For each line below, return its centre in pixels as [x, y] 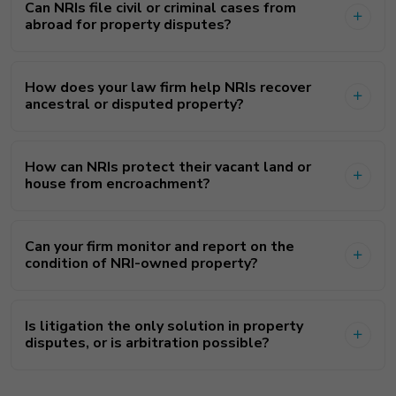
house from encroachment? [118, 183]
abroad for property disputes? [128, 24]
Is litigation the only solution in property [164, 326]
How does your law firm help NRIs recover [168, 87]
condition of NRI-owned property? [141, 263]
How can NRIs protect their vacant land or [168, 167]
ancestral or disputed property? [134, 104]
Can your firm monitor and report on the [160, 246]
